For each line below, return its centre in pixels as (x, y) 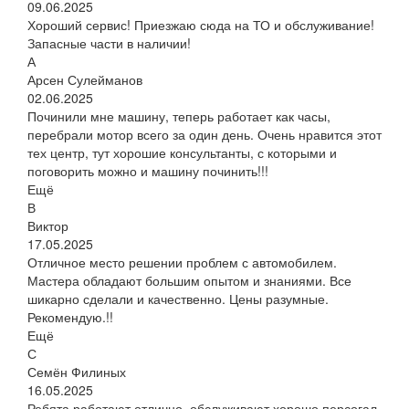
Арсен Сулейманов (85, 80)
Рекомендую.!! (70, 317)
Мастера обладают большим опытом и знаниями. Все (189, 281)
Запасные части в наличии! (109, 43)
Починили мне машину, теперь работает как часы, (179, 116)
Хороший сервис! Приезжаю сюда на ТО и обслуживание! (201, 25)
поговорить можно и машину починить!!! (148, 171)
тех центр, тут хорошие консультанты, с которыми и (182, 153)
